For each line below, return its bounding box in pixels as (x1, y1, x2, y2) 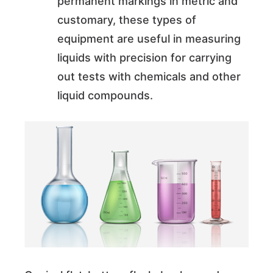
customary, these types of (57, 13, 196, 27)
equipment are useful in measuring (57, 32, 241, 46)
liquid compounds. (57, 89, 153, 102)
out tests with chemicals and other (57, 70, 241, 83)
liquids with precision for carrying (57, 51, 232, 65)
